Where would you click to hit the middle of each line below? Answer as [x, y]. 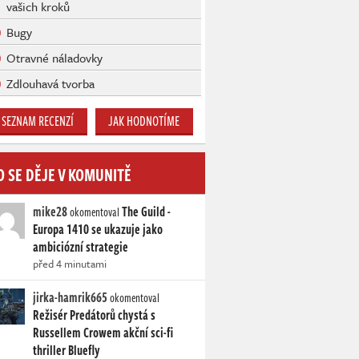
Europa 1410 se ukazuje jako [98, 230]
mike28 [50, 212]
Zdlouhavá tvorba [50, 84]
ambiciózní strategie [81, 247]
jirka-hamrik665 [70, 298]
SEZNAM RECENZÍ [38, 121]
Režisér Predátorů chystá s [94, 315]
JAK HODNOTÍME [144, 121]
